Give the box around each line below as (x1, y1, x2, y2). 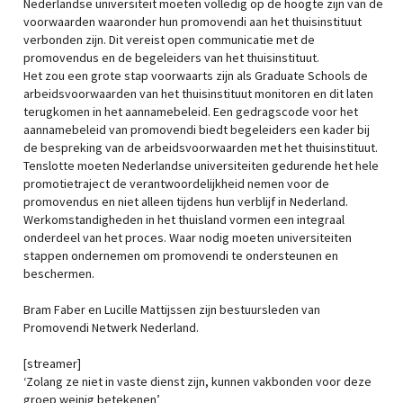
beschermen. (23, 265, 94, 282)
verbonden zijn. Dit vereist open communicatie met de (23, 31, 315, 48)
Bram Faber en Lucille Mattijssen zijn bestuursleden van (23, 301, 320, 318)
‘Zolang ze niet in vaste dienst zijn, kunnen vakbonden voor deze (23, 373, 372, 390)
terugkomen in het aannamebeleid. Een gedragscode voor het (23, 103, 358, 120)
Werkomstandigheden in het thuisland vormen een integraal (23, 211, 345, 228)
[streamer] (23, 355, 81, 372)
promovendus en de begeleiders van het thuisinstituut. (23, 49, 319, 66)
